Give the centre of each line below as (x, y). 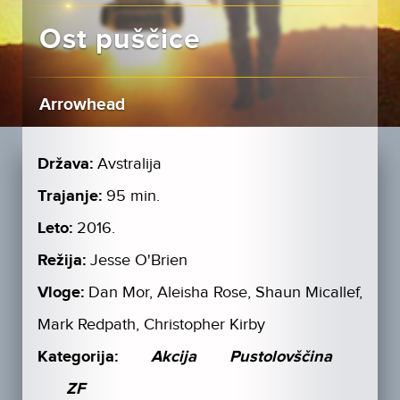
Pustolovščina (280, 358)
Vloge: (60, 293)
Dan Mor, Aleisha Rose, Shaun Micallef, (225, 293)
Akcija (173, 358)
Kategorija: (77, 358)
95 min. (133, 196)
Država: (65, 165)
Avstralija (129, 164)
